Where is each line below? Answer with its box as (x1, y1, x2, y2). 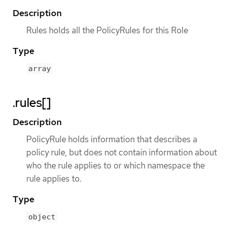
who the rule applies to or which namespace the (26, 160, 205, 172)
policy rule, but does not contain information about (26, 147, 217, 158)
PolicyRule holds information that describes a (26, 134, 197, 145)
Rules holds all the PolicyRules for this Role (26, 24, 188, 36)
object (28, 212, 55, 222)
